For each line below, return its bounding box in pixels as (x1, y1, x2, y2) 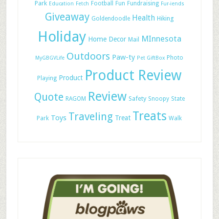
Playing (37, 75, 57, 82)
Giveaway (44, 11, 89, 23)
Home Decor (88, 35, 126, 43)
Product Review (85, 67, 182, 84)
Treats (132, 109, 167, 123)
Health (131, 13, 155, 22)
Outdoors (66, 50, 110, 62)
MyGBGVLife (35, 55, 65, 61)
